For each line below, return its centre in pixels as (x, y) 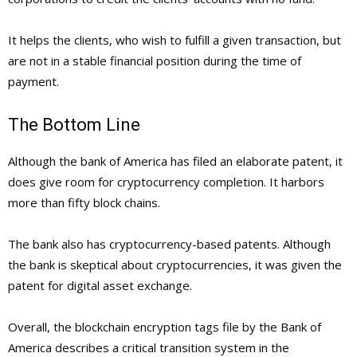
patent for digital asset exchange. (100, 286)
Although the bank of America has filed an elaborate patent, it (175, 161)
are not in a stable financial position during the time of (155, 61)
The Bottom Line (74, 125)
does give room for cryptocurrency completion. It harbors (166, 182)
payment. (33, 82)
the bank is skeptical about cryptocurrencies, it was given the (175, 265)
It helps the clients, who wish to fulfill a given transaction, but (175, 40)
